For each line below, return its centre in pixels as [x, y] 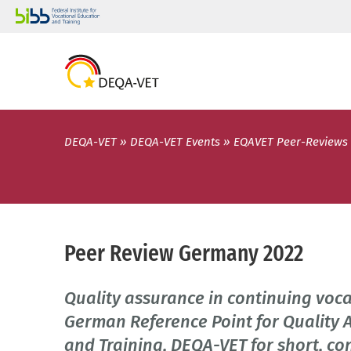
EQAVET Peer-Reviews [291, 142]
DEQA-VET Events [175, 142]
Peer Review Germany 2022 [184, 253]
